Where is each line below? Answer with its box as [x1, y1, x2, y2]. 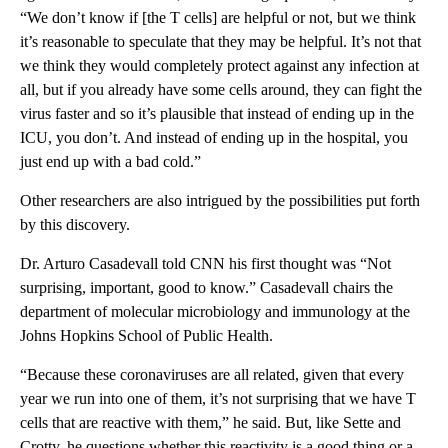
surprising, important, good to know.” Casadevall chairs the [20, 279, 393, 297]
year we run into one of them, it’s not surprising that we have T [20, 390, 416, 408]
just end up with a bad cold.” [20, 153, 201, 171]
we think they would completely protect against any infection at [20, 57, 419, 75]
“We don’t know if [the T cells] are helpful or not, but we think [20, 9, 416, 27]
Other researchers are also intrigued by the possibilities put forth [20, 192, 420, 210]
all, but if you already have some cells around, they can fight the [20, 81, 422, 99]
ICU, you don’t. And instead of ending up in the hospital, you [20, 129, 408, 147]
